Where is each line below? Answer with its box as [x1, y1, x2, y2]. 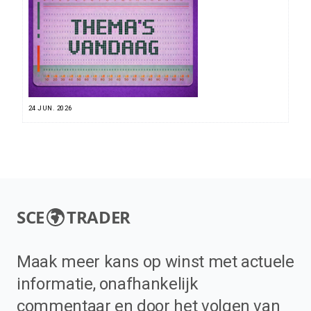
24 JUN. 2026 [28, 104, 72, 112]
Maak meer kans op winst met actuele [17, 252, 294, 272]
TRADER [66, 205, 131, 229]
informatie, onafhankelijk [17, 274, 199, 294]
